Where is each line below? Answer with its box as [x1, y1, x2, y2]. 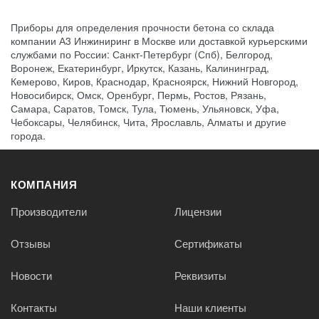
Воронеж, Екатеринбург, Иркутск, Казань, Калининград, [11, 61, 269, 75]
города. [11, 128, 46, 143]
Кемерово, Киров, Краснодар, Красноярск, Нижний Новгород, [11, 74, 298, 89]
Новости [11, 268, 52, 283]
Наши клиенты [174, 300, 246, 315]
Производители [11, 204, 87, 219]
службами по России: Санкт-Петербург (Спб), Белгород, [11, 47, 273, 62]
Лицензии [174, 204, 221, 219]
